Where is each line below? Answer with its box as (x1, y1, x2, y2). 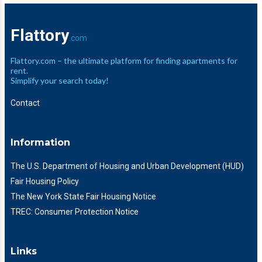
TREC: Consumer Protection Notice (11, 207, 139, 217)
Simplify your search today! (11, 75, 109, 86)
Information (11, 137, 70, 149)
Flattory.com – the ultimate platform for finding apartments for (11, 56, 237, 66)
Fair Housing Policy (11, 177, 79, 187)
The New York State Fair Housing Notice (11, 192, 156, 202)
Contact (11, 98, 40, 108)
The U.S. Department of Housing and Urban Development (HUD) (11, 161, 244, 171)
